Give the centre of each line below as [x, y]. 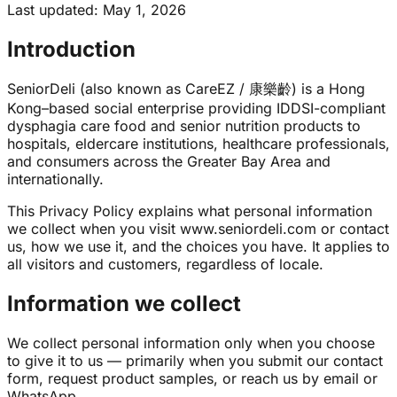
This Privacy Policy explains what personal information [190, 211]
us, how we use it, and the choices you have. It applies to [198, 247]
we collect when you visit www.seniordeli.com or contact [198, 229]
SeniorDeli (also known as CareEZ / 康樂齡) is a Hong [186, 89]
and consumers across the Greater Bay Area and [169, 162]
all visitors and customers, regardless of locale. [165, 265]
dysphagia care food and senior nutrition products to [184, 126]
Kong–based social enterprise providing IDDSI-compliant [196, 109]
